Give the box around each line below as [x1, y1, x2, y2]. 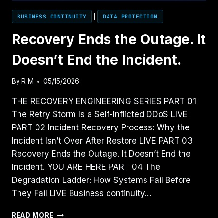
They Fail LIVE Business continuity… [12, 188, 151, 199]
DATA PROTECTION [103, 12, 158, 20]
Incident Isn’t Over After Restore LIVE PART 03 [12, 136, 193, 146]
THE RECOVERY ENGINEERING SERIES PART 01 [12, 96, 196, 107]
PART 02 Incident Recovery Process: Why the [12, 123, 190, 133]
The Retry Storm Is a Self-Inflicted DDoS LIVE [12, 109, 188, 120]
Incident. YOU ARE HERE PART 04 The [12, 162, 160, 172]
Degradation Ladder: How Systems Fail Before [12, 175, 191, 185]
